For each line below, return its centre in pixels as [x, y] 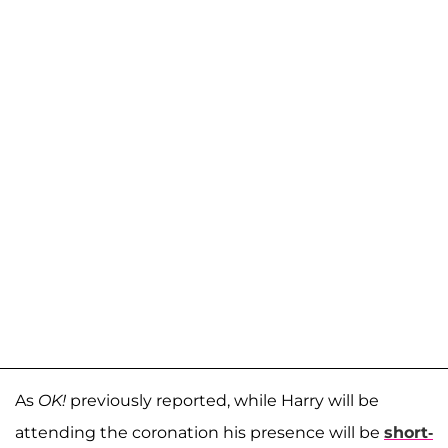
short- [408, 433]
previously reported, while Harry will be [222, 401]
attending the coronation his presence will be [199, 433]
